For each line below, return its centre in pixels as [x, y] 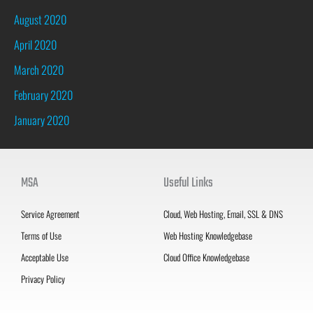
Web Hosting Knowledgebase [208, 235]
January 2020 [42, 119]
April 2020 [35, 44]
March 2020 [39, 69]
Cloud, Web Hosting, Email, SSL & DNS [223, 213]
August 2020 [40, 19]
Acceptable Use [45, 257]
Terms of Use [41, 235]
